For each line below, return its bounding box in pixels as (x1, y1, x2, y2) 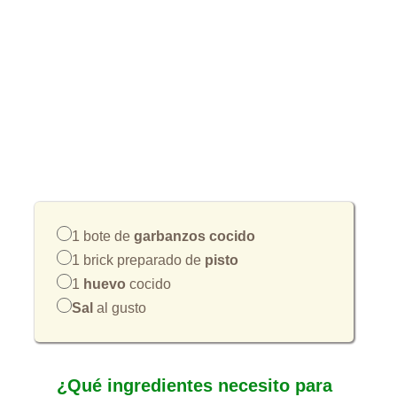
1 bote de (72, 228, 134, 244)
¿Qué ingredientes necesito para (56, 375, 332, 395)
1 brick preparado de (72, 252, 205, 268)
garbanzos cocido (134, 228, 255, 244)
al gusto (93, 300, 146, 315)
